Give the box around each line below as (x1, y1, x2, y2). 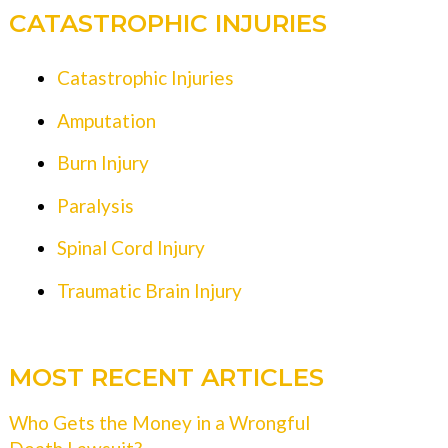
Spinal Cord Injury (56, 236, 205, 260)
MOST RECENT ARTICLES (9, 361, 325, 392)
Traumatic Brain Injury (56, 278, 242, 302)
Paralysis (56, 193, 134, 217)
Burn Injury (56, 151, 149, 175)
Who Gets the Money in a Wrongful (9, 410, 311, 434)
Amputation (56, 108, 156, 132)
